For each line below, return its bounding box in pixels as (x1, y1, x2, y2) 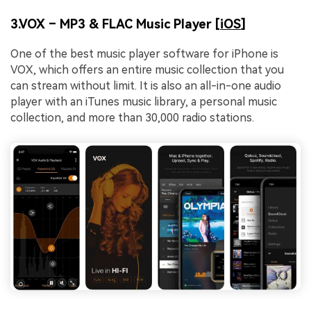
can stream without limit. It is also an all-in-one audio (10, 78, 281, 92)
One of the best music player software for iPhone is (10, 47, 278, 60)
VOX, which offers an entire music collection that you (10, 62, 284, 76)
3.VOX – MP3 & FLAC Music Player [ (10, 16, 220, 31)
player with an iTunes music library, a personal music (10, 94, 277, 108)
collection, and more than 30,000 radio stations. (10, 110, 254, 124)
